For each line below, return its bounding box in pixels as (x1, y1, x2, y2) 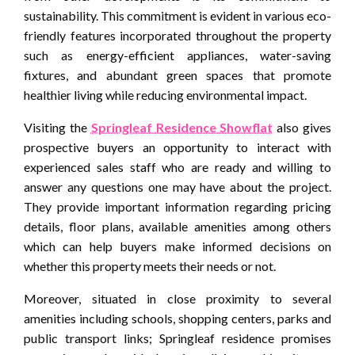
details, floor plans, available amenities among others (24, 218, 331, 234)
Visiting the (24, 119, 91, 135)
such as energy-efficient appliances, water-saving (24, 47, 331, 63)
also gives (273, 119, 332, 135)
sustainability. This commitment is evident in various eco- (24, 7, 331, 23)
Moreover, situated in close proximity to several (24, 290, 331, 306)
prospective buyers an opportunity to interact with (24, 139, 331, 155)
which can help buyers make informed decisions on (24, 238, 331, 254)
